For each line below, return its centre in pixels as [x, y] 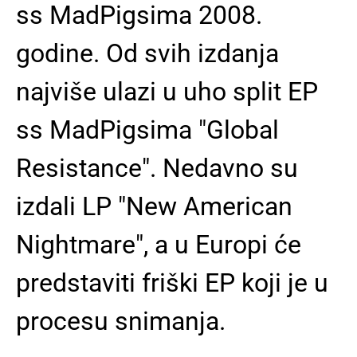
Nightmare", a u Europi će [159, 245]
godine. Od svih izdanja [147, 53]
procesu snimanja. [121, 321]
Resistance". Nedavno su [157, 168]
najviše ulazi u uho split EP [167, 92]
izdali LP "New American [154, 206]
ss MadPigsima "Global [147, 130]
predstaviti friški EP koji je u [172, 283]
